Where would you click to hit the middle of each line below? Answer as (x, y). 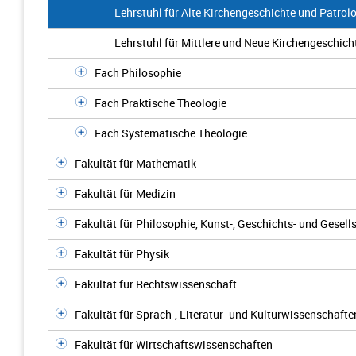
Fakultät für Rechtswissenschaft (156, 284)
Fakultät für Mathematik (135, 163)
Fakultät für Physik (122, 254)
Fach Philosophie (138, 73)
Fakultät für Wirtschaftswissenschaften (174, 344)
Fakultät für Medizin (125, 193)
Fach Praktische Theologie (161, 103)
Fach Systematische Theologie (171, 133)
